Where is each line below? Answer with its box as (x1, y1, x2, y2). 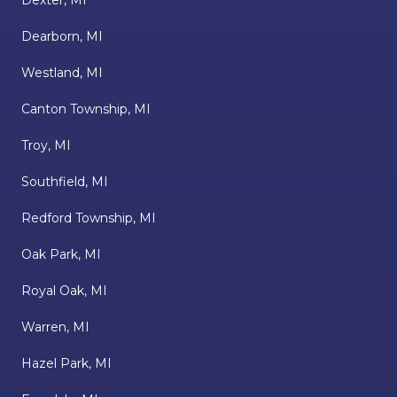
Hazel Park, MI (21, 355, 112, 372)
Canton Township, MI (21, 101, 151, 118)
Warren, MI (21, 319, 90, 336)
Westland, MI (21, 65, 103, 82)
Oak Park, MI (21, 246, 101, 263)
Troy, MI (21, 137, 71, 154)
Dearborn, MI (21, 28, 103, 45)
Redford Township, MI (21, 210, 156, 227)
